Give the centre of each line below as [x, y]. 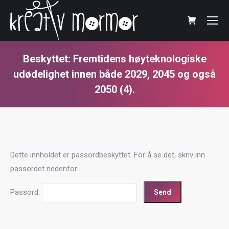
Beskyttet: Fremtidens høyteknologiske [114, 59]
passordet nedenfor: [44, 169]
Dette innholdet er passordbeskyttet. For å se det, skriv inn [108, 155]
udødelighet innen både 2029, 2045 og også [114, 74]
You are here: [137, 104]
